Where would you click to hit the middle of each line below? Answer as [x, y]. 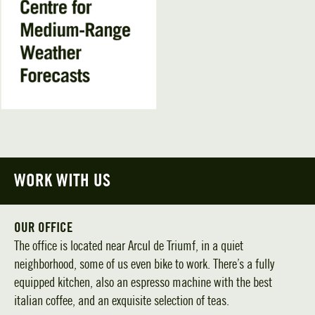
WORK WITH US [62, 181]
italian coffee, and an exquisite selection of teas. [122, 301]
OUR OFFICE [43, 228]
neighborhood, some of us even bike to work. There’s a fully [144, 264]
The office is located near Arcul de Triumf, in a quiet [129, 246]
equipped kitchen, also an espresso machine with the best [143, 283]
